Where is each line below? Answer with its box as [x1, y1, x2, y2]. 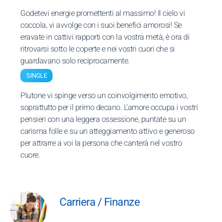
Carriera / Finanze [59, 194, 140, 210]
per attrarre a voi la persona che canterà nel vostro [20, 137, 182, 149]
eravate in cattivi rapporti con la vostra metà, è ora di [20, 31, 189, 43]
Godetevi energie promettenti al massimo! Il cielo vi [20, 7, 185, 19]
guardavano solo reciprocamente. [20, 55, 130, 67]
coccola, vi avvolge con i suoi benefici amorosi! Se [20, 19, 182, 31]
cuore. [20, 149, 40, 161]
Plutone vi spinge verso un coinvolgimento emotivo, [20, 90, 187, 102]
